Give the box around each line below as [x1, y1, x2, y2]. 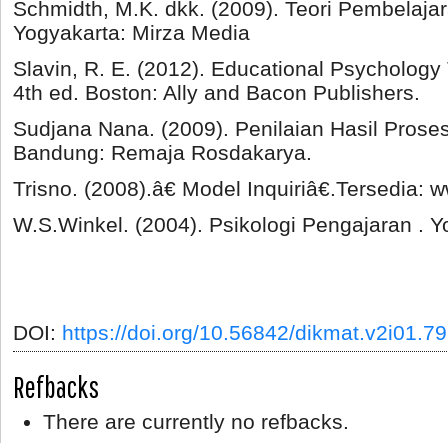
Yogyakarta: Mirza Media [13, 20, 250, 44]
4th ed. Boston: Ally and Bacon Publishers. [13, 80, 420, 104]
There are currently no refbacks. [43, 409, 349, 433]
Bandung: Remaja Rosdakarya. [13, 140, 312, 164]
